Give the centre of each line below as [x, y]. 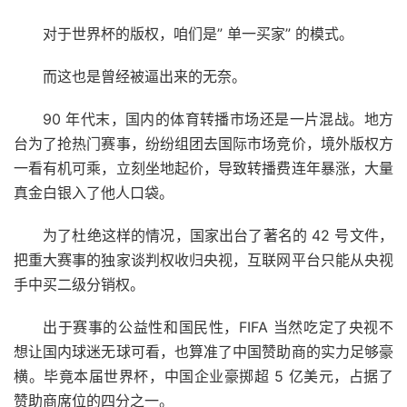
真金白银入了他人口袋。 [94, 192]
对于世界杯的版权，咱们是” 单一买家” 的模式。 [198, 33]
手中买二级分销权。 [79, 284]
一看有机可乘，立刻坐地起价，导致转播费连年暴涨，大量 [203, 168]
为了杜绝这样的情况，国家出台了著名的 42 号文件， [218, 235]
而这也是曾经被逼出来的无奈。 [144, 76]
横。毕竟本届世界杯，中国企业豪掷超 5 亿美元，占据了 [203, 376]
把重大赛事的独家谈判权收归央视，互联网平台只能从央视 [203, 259]
